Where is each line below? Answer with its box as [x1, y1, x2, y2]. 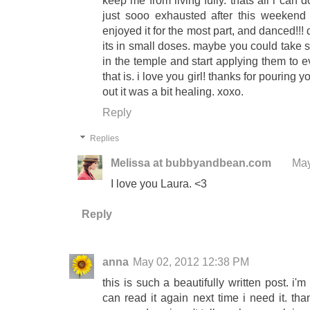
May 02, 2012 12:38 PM [133, 255, 249, 268]
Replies [90, 134, 120, 144]
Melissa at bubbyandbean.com [111, 156, 271, 170]
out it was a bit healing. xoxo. [102, 85, 244, 98]
